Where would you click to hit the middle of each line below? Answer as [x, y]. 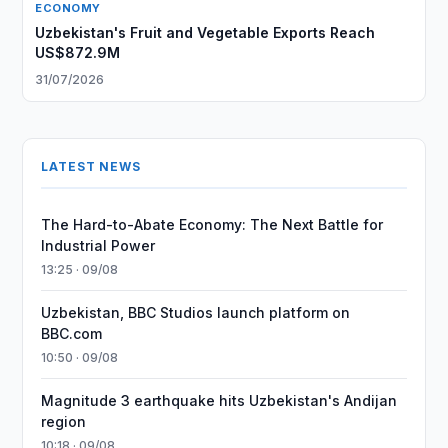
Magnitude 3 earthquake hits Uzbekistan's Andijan [219, 400]
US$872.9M [78, 52]
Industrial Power [98, 245]
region [64, 421]
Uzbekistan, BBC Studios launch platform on [196, 312]
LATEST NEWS [91, 166]
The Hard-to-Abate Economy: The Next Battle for [212, 224]
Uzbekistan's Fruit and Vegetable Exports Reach [205, 32]
